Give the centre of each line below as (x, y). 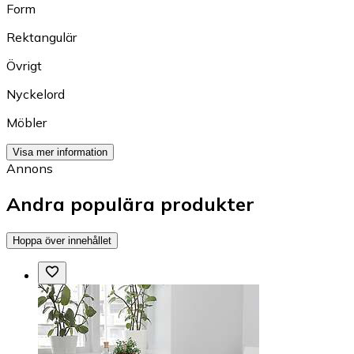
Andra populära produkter (130, 203)
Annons (30, 168)
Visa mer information (60, 152)
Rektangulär (41, 37)
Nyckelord (36, 94)
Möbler (26, 122)
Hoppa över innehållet (62, 240)
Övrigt (24, 65)
